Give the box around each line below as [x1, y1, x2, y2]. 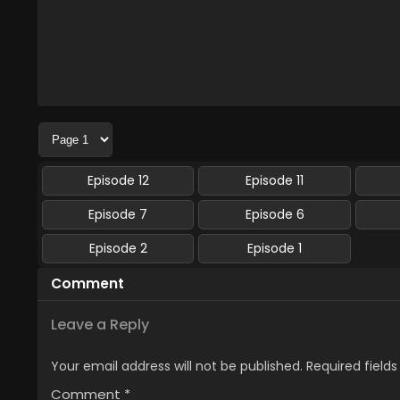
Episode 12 [87, 171, 149, 189]
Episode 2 [88, 239, 147, 257]
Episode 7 [88, 205, 148, 223]
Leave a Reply [51, 314, 149, 335]
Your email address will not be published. [51, 357, 303, 375]
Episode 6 [245, 205, 304, 223]
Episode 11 [246, 171, 304, 189]
